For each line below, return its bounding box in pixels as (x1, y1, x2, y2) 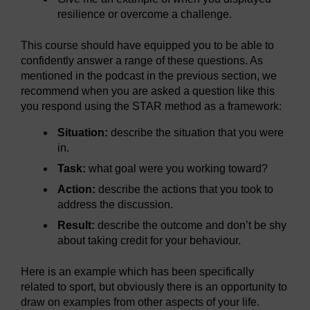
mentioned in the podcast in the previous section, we (21, 70, 277, 82)
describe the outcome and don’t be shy (95, 219, 287, 231)
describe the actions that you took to (98, 183, 274, 195)
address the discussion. (57, 199, 174, 210)
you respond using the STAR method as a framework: (21, 100, 282, 112)
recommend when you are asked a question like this (21, 85, 275, 97)
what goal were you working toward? (86, 163, 268, 174)
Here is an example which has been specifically (21, 266, 254, 277)
